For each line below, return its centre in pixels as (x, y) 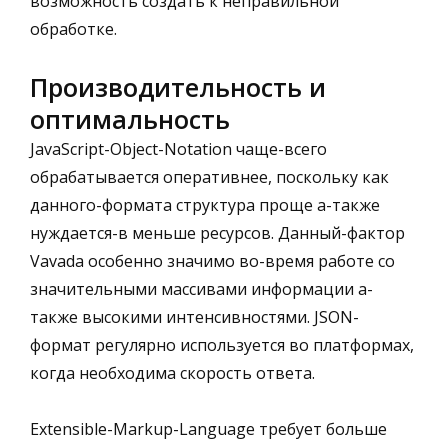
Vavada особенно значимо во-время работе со (212, 260)
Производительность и (178, 86)
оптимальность (130, 118)
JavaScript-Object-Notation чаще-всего (178, 148)
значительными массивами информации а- (201, 288)
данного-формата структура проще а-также (205, 204)
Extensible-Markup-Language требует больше (208, 428)
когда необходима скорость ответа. (172, 372)
